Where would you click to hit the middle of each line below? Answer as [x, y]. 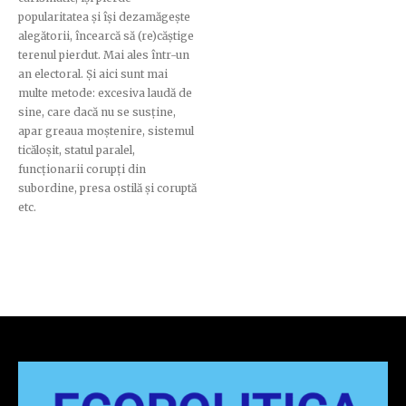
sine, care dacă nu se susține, [97, 112]
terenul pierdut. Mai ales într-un [104, 55]
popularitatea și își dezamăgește [104, 17]
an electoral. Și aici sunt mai [93, 74]
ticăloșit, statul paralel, [77, 150]
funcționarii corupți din [82, 169]
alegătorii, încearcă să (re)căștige [106, 36]
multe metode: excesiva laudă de [105, 93]
